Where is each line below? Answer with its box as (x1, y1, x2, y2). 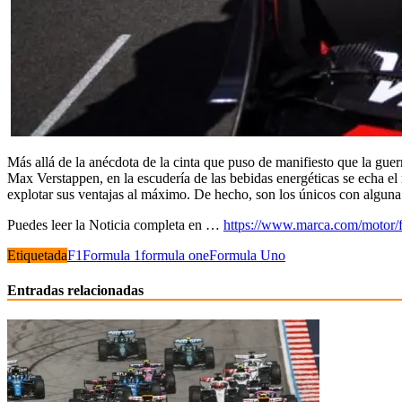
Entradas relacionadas (7, 283, 144, 299)
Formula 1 (83, 247, 141, 263)
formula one (141, 247, 209, 263)
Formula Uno (209, 247, 285, 263)
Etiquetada (7, 247, 67, 263)
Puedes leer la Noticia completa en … (7, 216, 223, 232)
